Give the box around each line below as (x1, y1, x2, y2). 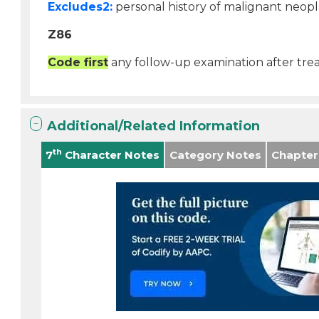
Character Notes (62, 148, 160, 162)
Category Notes (169, 148, 262, 162)
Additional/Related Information (47, 118, 261, 134)
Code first (48, 56, 109, 69)
